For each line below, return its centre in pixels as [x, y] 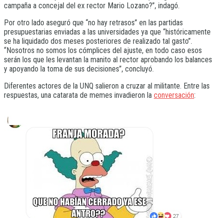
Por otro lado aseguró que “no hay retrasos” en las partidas [93, 22]
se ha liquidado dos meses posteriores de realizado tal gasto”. [98, 41]
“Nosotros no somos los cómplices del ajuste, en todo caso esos [103, 50]
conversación [174, 95]
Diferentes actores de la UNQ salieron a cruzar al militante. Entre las [107, 86]
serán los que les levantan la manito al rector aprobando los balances [108, 59]
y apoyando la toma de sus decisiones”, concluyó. [79, 69]
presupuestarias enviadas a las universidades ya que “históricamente [107, 32]
